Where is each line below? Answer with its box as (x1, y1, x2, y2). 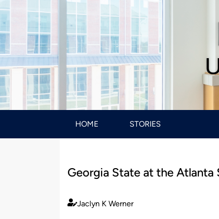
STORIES (130, 119, 161, 129)
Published (67, 204, 101, 214)
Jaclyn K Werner (77, 198, 133, 208)
